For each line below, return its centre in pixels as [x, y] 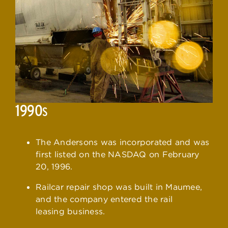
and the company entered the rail [104, 199]
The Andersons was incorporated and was [123, 142]
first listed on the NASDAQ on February [118, 154]
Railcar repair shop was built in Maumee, [119, 187]
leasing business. [70, 211]
